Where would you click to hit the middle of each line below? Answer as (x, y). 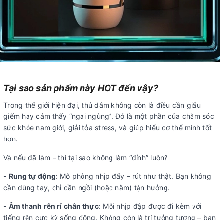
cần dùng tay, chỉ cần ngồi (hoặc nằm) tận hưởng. (87, 187)
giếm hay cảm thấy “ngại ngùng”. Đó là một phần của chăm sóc (109, 116)
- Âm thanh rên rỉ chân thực (51, 206)
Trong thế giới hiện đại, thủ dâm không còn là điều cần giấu (102, 105)
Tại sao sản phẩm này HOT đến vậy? (81, 88)
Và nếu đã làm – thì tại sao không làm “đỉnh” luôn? (86, 157)
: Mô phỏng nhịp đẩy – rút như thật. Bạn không (133, 176)
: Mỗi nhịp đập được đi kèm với (150, 206)
